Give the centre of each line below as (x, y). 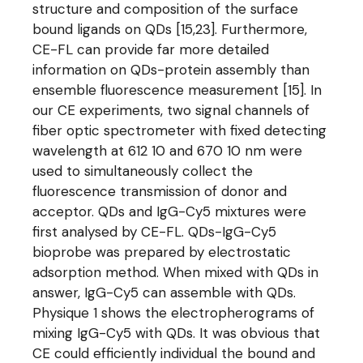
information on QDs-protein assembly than (171, 70)
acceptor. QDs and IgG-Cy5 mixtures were (170, 211)
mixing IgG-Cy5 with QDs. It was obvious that (177, 333)
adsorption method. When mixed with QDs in (176, 272)
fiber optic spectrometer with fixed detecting (180, 130)
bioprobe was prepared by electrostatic (162, 252)
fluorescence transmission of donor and (160, 191)
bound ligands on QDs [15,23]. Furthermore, (170, 29)
